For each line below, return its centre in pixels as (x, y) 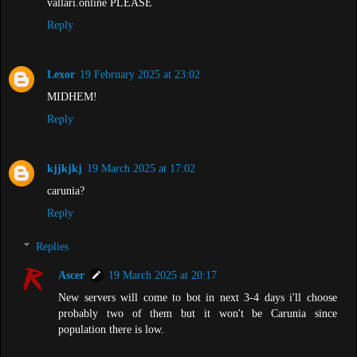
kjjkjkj (65, 169)
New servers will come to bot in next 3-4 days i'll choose (198, 297)
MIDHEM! (72, 97)
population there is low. (112, 329)
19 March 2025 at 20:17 (163, 275)
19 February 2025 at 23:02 (140, 75)
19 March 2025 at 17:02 (141, 169)
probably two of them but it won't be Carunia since (198, 313)
